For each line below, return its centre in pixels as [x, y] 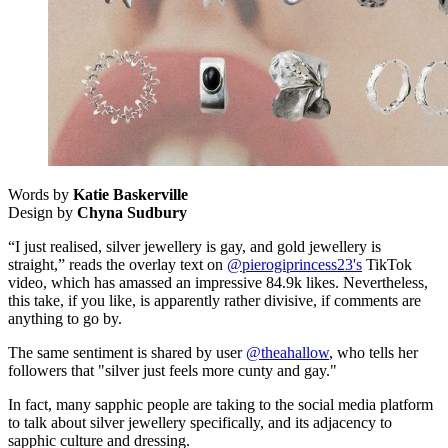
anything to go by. [67, 318]
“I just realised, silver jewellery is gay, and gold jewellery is [194, 246]
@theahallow [287, 352]
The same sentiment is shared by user [127, 352]
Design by [42, 212]
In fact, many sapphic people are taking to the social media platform [220, 404]
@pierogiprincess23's [294, 264]
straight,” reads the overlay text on [117, 264]
